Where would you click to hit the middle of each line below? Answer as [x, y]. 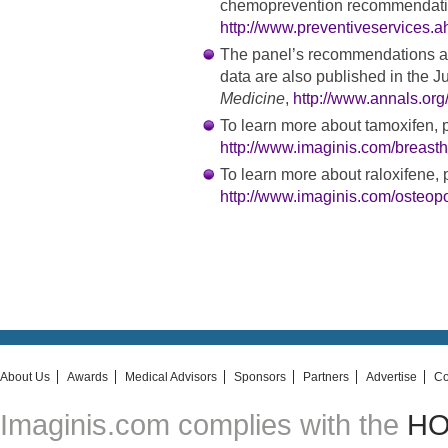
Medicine [252, 99]
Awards [87, 377]
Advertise [391, 377]
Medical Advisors [171, 377]
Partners [326, 377]
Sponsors [260, 377]
